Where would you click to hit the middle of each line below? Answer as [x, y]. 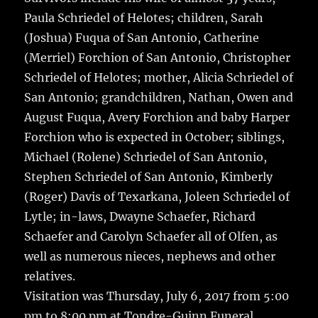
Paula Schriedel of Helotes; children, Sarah [144, 18]
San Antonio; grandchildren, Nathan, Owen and [159, 98]
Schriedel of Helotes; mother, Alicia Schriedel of [159, 78]
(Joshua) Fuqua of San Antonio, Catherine [142, 38]
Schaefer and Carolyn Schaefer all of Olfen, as [151, 237]
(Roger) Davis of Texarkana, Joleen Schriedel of [157, 197]
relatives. [50, 276]
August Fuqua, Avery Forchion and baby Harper [157, 117]
